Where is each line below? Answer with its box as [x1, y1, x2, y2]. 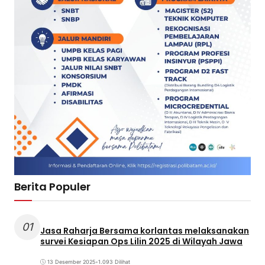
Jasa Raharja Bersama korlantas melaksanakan [40, 224, 249, 237]
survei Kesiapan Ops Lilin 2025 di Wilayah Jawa [40, 235, 243, 247]
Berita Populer [14, 179, 91, 195]
